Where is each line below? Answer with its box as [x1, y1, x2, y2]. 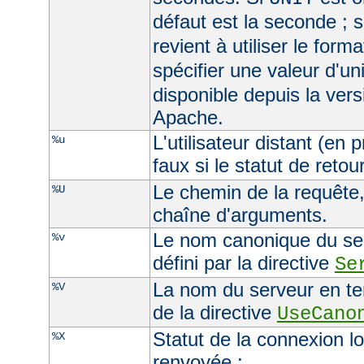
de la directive [152, 301, 277, 323]
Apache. [152, 106, 223, 128]
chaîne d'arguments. [152, 203, 327, 226]
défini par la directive [152, 251, 335, 274]
